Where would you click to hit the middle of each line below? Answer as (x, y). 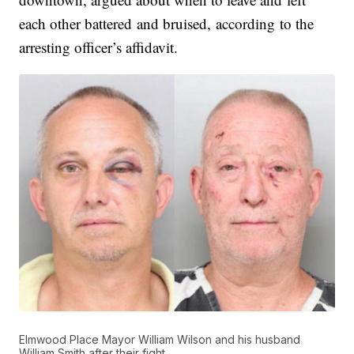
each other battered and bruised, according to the (167, 24)
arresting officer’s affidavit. (99, 47)
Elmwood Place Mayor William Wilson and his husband (160, 339)
